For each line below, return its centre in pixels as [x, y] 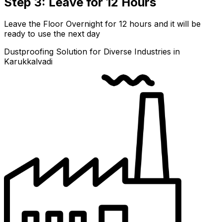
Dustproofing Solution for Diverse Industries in [92, 52]
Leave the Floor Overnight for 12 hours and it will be [102, 24]
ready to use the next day [52, 34]
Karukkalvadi [28, 62]
